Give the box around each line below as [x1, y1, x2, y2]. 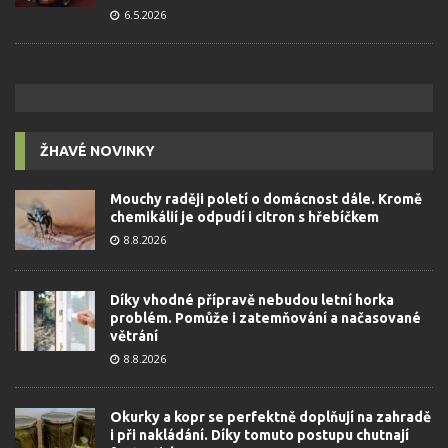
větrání [110, 327, 158, 344]
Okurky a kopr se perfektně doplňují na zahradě [110, 408, 431, 425]
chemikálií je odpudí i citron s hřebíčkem [110, 208, 379, 225]
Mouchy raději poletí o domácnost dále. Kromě [110, 190, 422, 207]
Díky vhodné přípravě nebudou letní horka [110, 291, 394, 308]
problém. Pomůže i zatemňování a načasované [110, 309, 421, 326]
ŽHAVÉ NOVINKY [40, 142, 155, 159]
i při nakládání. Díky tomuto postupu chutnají [110, 426, 409, 443]
